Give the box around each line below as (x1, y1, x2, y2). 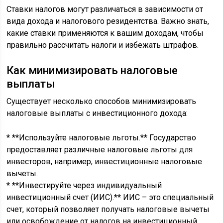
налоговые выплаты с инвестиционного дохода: (6, 109, 188, 118)
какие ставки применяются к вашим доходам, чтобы (6, 28, 204, 38)
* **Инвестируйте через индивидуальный (6, 181, 162, 190)
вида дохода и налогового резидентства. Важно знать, (6, 16, 210, 26)
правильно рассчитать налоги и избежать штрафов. (6, 40, 199, 50)
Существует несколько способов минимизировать (6, 97, 197, 106)
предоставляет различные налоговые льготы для (6, 145, 193, 154)
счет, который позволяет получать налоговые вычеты (6, 205, 210, 214)
